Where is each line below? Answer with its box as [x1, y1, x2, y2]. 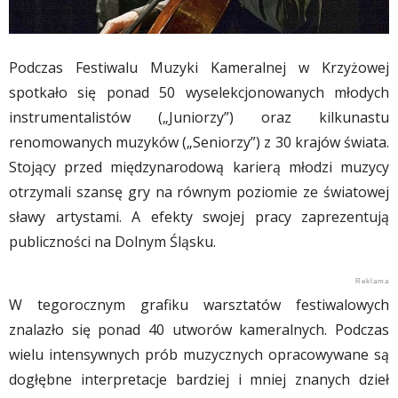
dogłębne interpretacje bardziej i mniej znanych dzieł [9, 370, 389, 390]
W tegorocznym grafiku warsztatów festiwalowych [9, 295, 389, 315]
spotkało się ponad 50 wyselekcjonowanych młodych [9, 83, 389, 103]
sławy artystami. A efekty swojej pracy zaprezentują [9, 207, 389, 227]
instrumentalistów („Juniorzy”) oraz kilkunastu [9, 107, 389, 128]
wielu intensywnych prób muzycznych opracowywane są [9, 345, 389, 365]
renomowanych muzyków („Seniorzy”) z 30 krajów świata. [9, 132, 389, 153]
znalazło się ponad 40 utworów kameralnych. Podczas [9, 320, 389, 340]
